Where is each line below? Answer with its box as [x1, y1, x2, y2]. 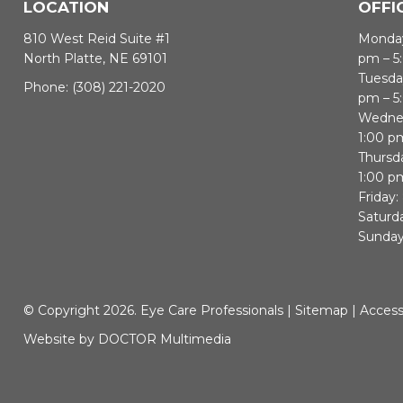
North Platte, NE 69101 [23, 50, 167, 67]
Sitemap [295, 302, 348, 319]
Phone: [23, 79, 72, 96]
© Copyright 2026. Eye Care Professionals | [23, 302, 295, 319]
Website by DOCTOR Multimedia [23, 331, 231, 348]
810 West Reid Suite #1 [23, 31, 170, 48]
